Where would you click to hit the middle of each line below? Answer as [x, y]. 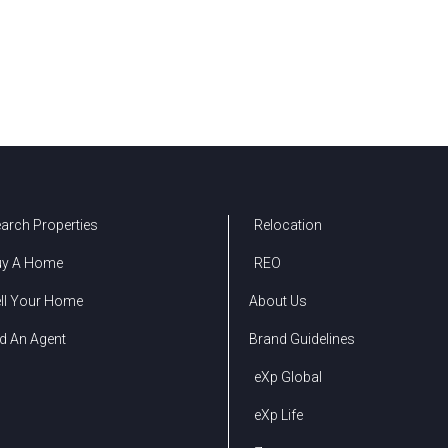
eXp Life [278, 415]
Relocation [287, 225]
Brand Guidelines [301, 339]
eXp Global [287, 377]
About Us [277, 301]
